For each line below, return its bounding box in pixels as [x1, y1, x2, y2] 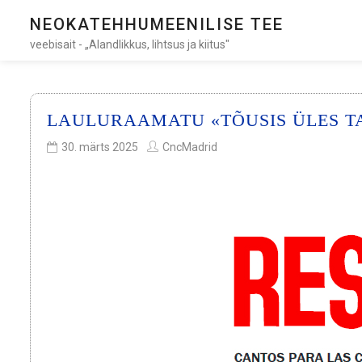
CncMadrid [162, 141, 217, 154]
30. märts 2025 [61, 141, 138, 154]
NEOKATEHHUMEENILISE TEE [30, 15, 284, 34]
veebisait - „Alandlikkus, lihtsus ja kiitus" [30, 38, 229, 51]
